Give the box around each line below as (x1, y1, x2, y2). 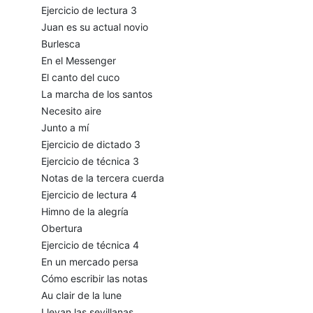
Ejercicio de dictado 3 (41, 138, 140, 151)
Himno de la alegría (41, 205, 129, 218)
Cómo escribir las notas (41, 272, 147, 285)
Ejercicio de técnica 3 (41, 155, 139, 168)
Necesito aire (41, 105, 101, 117)
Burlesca (41, 38, 80, 50)
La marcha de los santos (41, 88, 152, 101)
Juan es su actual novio (41, 21, 148, 34)
